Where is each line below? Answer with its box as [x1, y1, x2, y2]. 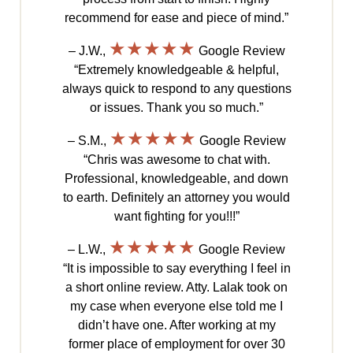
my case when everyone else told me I [70, 299, 283, 314]
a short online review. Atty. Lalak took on [65, 281, 288, 295]
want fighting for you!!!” [113, 210, 240, 224]
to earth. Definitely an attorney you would [63, 191, 290, 205]
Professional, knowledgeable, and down [65, 172, 288, 186]
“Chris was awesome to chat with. [83, 153, 270, 167]
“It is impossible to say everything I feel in [62, 262, 291, 276]
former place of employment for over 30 [68, 337, 285, 351]
